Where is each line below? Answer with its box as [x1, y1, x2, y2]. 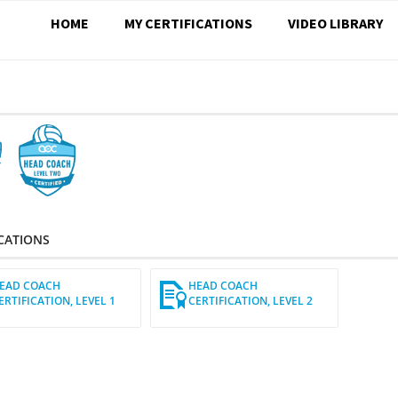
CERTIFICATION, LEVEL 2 [187, 293, 313, 309]
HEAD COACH [187, 278, 258, 294]
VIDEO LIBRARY [288, 14, 383, 32]
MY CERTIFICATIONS [124, 14, 252, 32]
